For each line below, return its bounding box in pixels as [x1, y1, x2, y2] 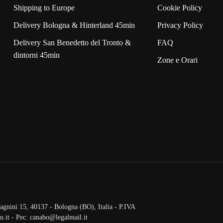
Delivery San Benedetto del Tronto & [13, 38, 131, 47]
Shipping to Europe [13, 3, 75, 12]
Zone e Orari [157, 56, 198, 64]
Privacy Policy [157, 21, 204, 29]
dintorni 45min [13, 51, 60, 59]
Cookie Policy [157, 3, 203, 12]
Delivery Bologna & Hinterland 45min [13, 21, 135, 29]
